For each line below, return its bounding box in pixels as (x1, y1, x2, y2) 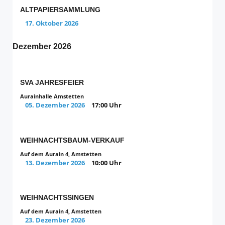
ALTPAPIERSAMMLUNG (20, 5, 100, 14)
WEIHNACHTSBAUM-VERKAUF (20, 136, 125, 144)
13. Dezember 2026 (25, 158, 85, 167)
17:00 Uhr (91, 100, 122, 110)
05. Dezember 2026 (25, 100, 85, 110)
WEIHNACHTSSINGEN (20, 193, 94, 202)
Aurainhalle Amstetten (20, 92, 84, 100)
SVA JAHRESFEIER (20, 78, 84, 87)
